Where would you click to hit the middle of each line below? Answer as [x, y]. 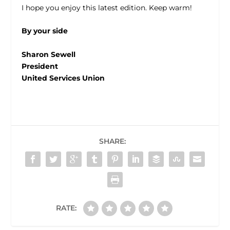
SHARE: [112, 141]
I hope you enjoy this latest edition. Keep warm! [107, 7]
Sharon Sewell [49, 54]
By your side [45, 31]
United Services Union [63, 78]
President [40, 66]
